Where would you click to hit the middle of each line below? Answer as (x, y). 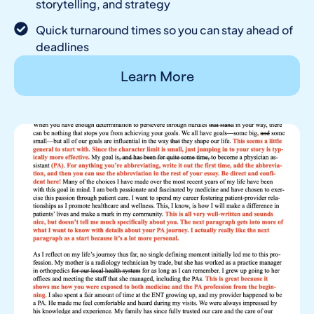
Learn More (157, 75)
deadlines (62, 47)
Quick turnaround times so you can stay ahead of (164, 30)
